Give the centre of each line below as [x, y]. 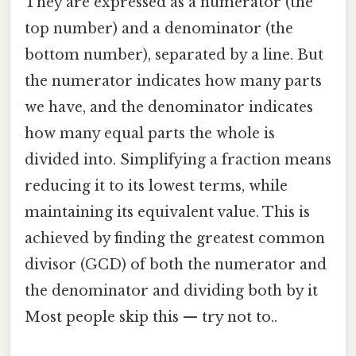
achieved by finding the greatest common [175, 238]
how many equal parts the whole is [150, 133]
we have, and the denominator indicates [169, 107]
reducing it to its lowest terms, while [156, 186]
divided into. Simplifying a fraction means [178, 159]
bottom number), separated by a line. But [174, 54]
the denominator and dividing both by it [171, 290]
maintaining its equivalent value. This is [167, 212]
